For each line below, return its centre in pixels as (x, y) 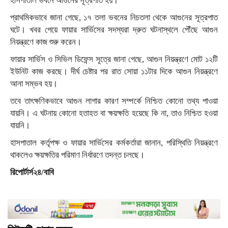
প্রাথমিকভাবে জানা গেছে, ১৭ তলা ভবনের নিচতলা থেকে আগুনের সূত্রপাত (114, 17)
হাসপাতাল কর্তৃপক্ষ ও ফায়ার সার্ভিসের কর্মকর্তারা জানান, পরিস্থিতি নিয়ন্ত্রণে (114, 142)
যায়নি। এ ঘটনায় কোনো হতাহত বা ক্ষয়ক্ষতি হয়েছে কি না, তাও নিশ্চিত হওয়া (114, 113)
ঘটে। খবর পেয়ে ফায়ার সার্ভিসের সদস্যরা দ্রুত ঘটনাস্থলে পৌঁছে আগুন (114, 30)
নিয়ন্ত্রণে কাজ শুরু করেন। (46, 42)
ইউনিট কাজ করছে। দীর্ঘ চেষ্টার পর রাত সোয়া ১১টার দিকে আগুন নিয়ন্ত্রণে (114, 71)
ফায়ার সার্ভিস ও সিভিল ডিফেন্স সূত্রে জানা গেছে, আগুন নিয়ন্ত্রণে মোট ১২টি (114, 59)
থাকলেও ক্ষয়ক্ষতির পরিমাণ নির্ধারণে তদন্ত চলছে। (77, 155)
